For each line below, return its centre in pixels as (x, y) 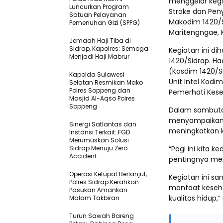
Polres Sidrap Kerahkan (104, 182)
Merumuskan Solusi (99, 140)
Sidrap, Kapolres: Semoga (109, 49)
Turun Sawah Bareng (102, 216)
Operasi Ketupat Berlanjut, (108, 174)
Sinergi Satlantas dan (103, 124)
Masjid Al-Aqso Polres (102, 99)
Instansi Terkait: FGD (100, 132)
